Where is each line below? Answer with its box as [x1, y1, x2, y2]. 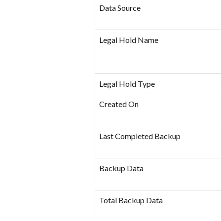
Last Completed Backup [99, 131, 181, 141]
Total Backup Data [99, 195, 163, 205]
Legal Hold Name [99, 35, 158, 45]
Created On [99, 99, 139, 109]
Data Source [99, 3, 141, 13]
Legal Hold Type [99, 79, 155, 89]
